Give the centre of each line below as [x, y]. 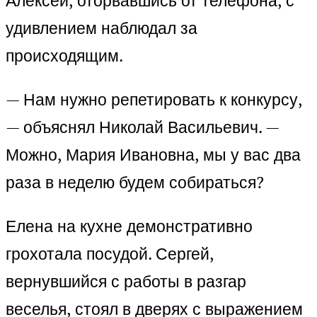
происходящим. [64, 56]
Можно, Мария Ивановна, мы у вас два [153, 155]
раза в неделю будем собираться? [135, 183]
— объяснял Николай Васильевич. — [142, 127]
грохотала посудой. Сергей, [110, 254]
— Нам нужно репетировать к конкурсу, [154, 100]
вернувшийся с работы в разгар [126, 282]
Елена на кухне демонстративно [129, 226]
